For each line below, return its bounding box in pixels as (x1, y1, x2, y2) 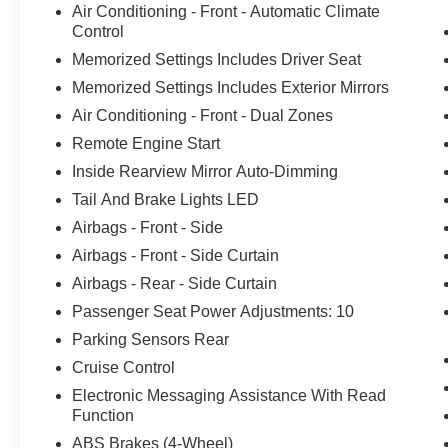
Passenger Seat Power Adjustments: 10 (72, 302, 355, 320)
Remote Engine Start (72, 134, 221, 152)
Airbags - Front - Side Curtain (72, 246, 280, 264)
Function (72, 406, 135, 424)
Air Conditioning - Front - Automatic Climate (72, 2, 381, 20)
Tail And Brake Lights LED (72, 190, 260, 208)
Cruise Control (72, 358, 176, 376)
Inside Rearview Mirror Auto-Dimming (72, 162, 339, 180)
